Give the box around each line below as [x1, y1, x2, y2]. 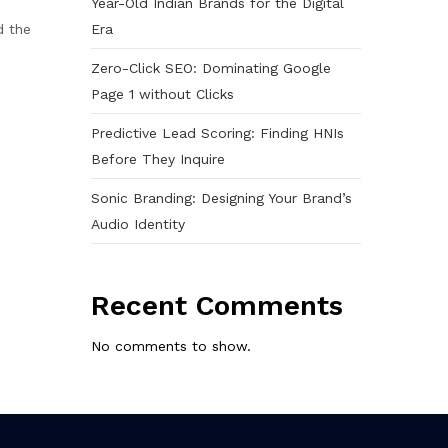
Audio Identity [91, 215, 185, 232]
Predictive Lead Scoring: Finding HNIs [91, 124, 344, 141]
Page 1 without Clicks [91, 85, 234, 102]
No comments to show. [91, 338, 251, 354]
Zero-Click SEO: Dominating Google [91, 59, 331, 76]
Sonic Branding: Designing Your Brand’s [91, 189, 352, 206]
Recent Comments [91, 288, 343, 322]
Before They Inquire [91, 150, 225, 167]
